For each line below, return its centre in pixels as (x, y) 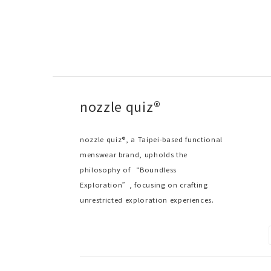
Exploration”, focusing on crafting (144, 184)
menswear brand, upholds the (134, 154)
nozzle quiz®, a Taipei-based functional (152, 139)
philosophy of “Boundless (129, 169)
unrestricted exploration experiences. (148, 200)
